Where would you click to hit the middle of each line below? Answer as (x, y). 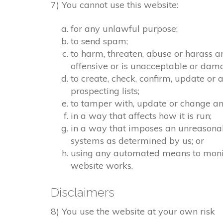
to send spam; (99, 41)
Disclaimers (83, 193)
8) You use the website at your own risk (133, 212)
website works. (102, 166)
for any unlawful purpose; (124, 29)
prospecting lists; (105, 91)
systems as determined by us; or (137, 141)
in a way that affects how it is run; (141, 116)
